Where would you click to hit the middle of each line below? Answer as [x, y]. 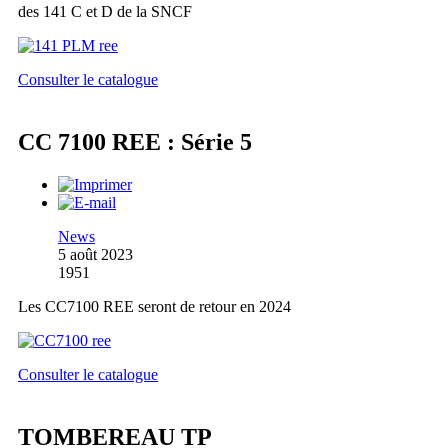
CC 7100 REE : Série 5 [135, 142]
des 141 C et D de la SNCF [105, 12]
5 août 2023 [95, 254]
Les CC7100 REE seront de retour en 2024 [154, 306]
